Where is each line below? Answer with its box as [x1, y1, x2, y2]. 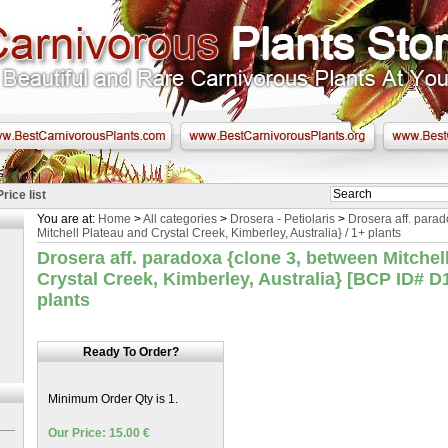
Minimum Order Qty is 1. [48, 392, 178, 406]
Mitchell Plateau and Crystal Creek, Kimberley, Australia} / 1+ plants [37, 226, 401, 240]
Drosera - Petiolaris [230, 212, 335, 226]
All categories [143, 212, 217, 226]
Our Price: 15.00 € [48, 426, 150, 440]
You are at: [37, 212, 98, 226]
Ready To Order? [82, 345, 179, 359]
